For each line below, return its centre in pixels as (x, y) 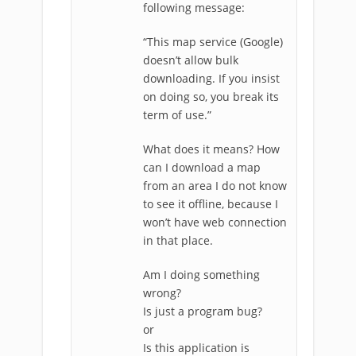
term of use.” (177, 115)
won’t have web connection (215, 222)
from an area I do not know (215, 186)
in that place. (178, 240)
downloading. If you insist (211, 78)
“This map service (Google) (213, 42)
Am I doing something (201, 275)
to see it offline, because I (211, 204)
